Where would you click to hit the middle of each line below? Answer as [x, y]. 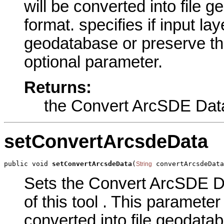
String [144, 164]
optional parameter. [93, 62]
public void [28, 164]
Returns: [58, 87]
